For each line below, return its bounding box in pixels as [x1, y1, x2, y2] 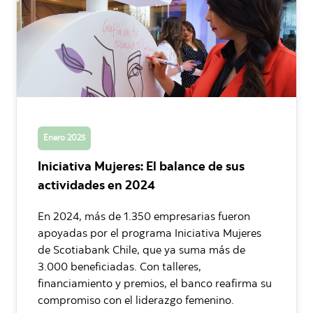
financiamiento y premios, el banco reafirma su [38, 278, 272, 290]
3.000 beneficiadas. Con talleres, [38, 261, 201, 273]
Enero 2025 [43, 133, 85, 143]
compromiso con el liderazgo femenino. [38, 295, 234, 307]
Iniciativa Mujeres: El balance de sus [38, 161, 245, 174]
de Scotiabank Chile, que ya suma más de [38, 245, 245, 256]
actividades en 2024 [38, 180, 155, 193]
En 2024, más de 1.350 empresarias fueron [38, 211, 250, 223]
